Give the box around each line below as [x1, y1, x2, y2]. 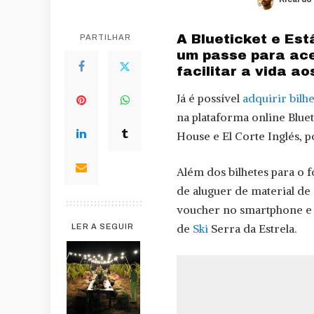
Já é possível [177, 91, 243, 106]
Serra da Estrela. [208, 221, 296, 236]
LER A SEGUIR [71, 221, 135, 231]
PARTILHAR [79, 32, 132, 41]
